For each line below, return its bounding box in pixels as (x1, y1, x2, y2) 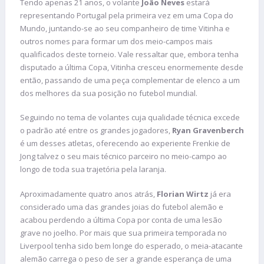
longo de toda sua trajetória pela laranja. (20, 164, 166, 175)
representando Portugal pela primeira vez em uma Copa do (20, 9, 233, 21)
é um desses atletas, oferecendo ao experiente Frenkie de (20, 138, 230, 149)
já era (209, 188, 231, 199)
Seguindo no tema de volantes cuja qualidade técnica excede (20, 112, 240, 123)
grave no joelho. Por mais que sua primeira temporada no (20, 227, 227, 238)
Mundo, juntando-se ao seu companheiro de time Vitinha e (20, 22, 230, 34)
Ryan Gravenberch (172, 125, 244, 136)
